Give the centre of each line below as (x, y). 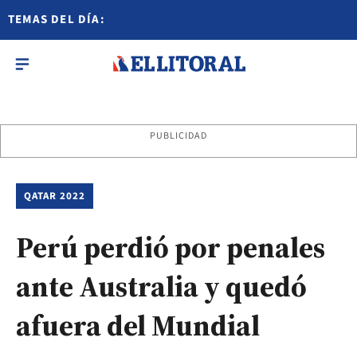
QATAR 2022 (55, 196)
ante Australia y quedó (161, 286)
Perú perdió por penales (171, 247)
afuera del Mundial (138, 326)
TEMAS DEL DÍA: (57, 20)
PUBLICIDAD (178, 136)
